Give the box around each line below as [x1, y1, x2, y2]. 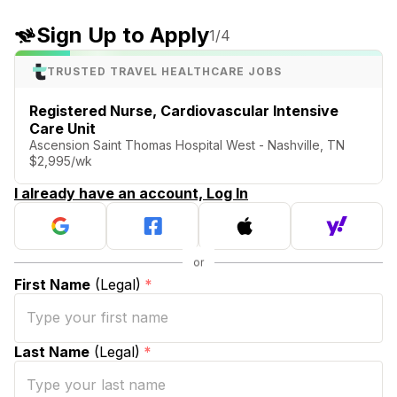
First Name [14, 275, 90, 293]
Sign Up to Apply [36, 22, 209, 48]
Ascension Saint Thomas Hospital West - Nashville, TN [29, 136, 345, 152]
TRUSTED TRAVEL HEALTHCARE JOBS [47, 64, 282, 78]
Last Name [14, 342, 90, 361]
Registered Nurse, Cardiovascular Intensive [29, 101, 339, 120]
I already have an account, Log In [14, 183, 248, 202]
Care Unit [29, 119, 96, 137]
